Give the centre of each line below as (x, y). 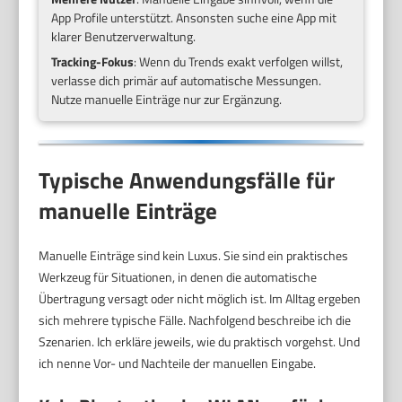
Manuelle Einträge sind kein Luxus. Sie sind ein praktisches (194, 256)
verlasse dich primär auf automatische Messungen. (187, 80)
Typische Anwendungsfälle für (187, 181)
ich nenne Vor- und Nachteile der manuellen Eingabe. (178, 363)
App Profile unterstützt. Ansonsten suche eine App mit (194, 17)
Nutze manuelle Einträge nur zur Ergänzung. (167, 99)
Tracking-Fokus (93, 61)
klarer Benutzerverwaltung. (124, 36)
